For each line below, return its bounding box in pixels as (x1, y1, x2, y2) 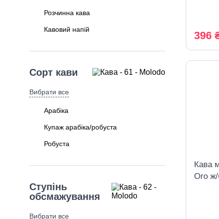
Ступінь (29, 181, 67, 192)
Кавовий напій (44, 25, 89, 33)
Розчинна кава (44, 9, 90, 17)
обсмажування (29, 191, 100, 202)
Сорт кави (29, 67, 78, 78)
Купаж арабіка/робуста (44, 123, 117, 131)
